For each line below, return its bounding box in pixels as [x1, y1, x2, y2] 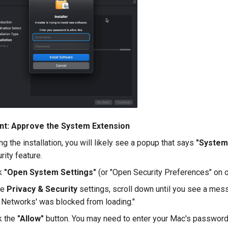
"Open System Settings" [4, 167, 96, 178]
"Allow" [17, 214, 44, 224]
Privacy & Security [7, 184, 77, 194]
